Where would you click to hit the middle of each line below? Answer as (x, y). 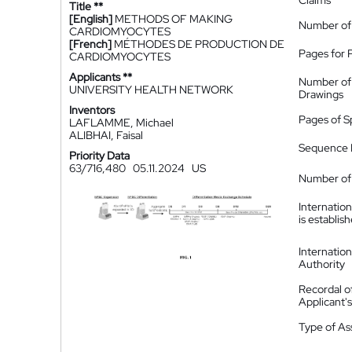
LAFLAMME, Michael (121, 123)
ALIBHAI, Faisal (106, 135)
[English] (91, 19)
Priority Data (99, 156)
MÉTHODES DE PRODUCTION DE (199, 44)
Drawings (321, 94)
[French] (90, 44)
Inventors (92, 110)
